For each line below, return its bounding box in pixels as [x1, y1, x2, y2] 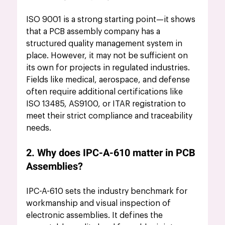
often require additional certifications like [26, 88, 185, 96]
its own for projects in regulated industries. [26, 64, 192, 72]
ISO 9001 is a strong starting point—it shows [26, 16, 198, 24]
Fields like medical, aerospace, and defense [26, 76, 192, 84]
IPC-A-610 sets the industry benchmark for [26, 187, 190, 196]
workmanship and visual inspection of [26, 199, 173, 208]
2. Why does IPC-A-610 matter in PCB [26, 146, 198, 161]
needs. [26, 124, 52, 133]
